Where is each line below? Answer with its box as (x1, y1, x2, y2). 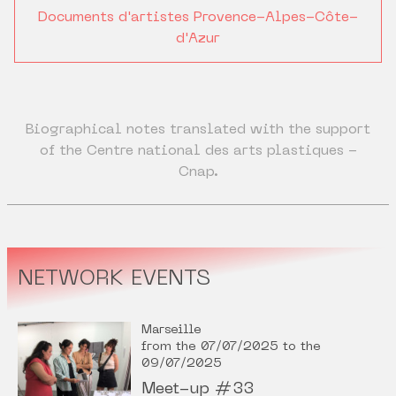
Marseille (141, 324, 202, 337)
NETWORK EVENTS (18, 269, 210, 291)
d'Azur (176, 32, 220, 47)
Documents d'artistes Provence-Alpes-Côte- (38, 11, 358, 26)
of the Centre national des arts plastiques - (39, 144, 357, 159)
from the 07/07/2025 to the (141, 341, 321, 354)
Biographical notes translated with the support (26, 123, 370, 138)
